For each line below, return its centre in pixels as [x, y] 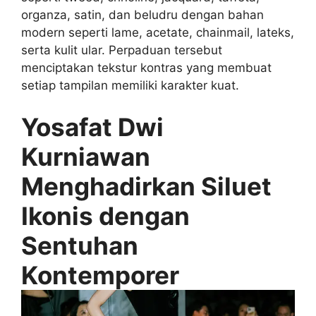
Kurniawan [86, 157]
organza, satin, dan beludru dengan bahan [142, 14]
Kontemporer [100, 275]
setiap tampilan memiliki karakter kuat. [130, 85]
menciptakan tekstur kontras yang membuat [146, 67]
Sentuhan [80, 246]
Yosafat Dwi [92, 127]
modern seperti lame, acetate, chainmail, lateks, [158, 32]
